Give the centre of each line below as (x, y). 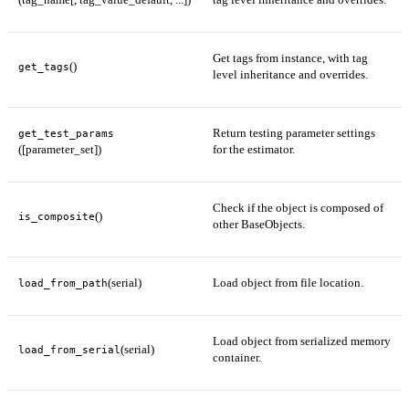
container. (237, 358)
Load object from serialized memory (302, 341)
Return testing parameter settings (294, 133)
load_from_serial (69, 350)
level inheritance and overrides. (290, 75)
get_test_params (66, 134)
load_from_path (63, 283)
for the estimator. (254, 150)
